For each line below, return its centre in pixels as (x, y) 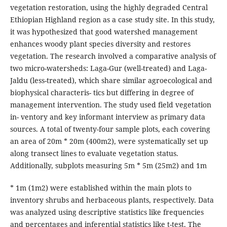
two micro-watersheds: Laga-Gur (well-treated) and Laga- (108, 68)
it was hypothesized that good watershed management (104, 31)
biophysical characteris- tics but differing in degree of (102, 92)
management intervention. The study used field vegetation (110, 104)
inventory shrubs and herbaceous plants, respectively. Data (112, 200)
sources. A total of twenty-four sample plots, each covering (110, 129)
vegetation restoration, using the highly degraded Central (109, 7)
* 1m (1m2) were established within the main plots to (101, 187)
